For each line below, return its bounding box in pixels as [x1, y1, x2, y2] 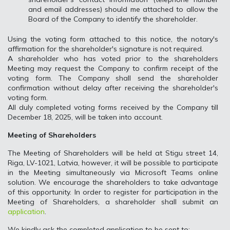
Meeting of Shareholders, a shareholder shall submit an [8, 197, 218, 206]
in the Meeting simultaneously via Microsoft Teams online [8, 168, 218, 177]
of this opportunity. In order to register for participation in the [8, 187, 218, 197]
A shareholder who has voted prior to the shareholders [8, 54, 218, 63]
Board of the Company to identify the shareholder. [28, 14, 198, 24]
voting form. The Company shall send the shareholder [8, 73, 218, 83]
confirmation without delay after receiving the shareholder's [8, 83, 218, 92]
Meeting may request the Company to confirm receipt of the [8, 64, 218, 73]
